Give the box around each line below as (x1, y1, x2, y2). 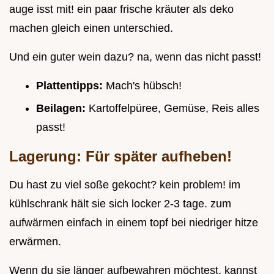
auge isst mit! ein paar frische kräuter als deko (9, 3, 234, 16)
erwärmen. (9, 235, 61, 248)
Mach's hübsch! (106, 80, 182, 92)
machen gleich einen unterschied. (9, 22, 173, 35)
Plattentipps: (36, 80, 106, 92)
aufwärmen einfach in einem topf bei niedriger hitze (9, 217, 258, 229)
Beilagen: (36, 102, 89, 115)
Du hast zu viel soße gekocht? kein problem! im (9, 179, 240, 191)
